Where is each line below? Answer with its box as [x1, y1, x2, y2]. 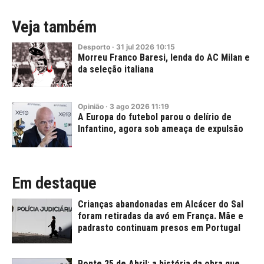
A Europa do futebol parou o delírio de [78, 111, 232, 123]
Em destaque [12, 173, 97, 193]
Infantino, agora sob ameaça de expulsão [78, 123, 243, 135]
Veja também [12, 16, 97, 37]
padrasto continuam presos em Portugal [78, 222, 240, 233]
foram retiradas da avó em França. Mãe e [78, 210, 243, 222]
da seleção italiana [78, 63, 154, 75]
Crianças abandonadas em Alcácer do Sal [78, 198, 243, 210]
